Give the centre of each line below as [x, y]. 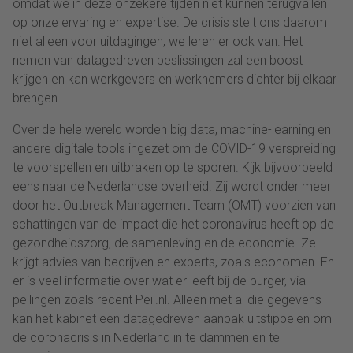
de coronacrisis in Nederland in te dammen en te [146, 338]
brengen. [37, 98]
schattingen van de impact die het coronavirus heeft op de [173, 225]
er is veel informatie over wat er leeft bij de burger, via [159, 281]
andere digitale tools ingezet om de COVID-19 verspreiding [174, 149]
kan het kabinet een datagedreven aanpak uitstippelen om [172, 319]
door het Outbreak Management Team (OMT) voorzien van [174, 206]
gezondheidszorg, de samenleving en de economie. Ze [164, 243]
